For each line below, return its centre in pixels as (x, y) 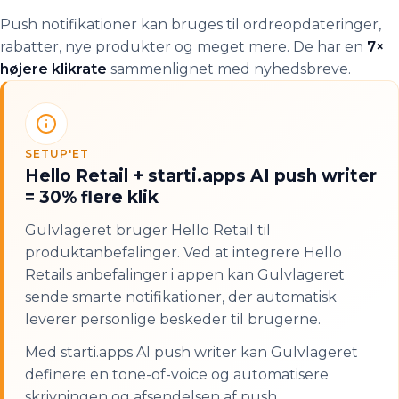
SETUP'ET (57, 154)
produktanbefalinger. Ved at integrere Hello (183, 252)
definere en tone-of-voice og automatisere (177, 375)
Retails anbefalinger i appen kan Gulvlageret (185, 275)
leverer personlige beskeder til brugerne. (173, 319)
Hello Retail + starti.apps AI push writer (201, 176)
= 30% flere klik (92, 197)
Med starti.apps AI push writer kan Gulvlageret (191, 352)
